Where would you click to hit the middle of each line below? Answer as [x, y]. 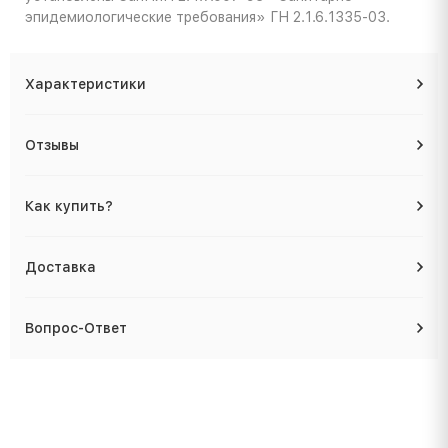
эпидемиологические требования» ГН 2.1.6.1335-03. [207, 17]
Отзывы [52, 145]
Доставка [60, 267]
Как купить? [69, 206]
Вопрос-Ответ [76, 328]
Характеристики [85, 84]
